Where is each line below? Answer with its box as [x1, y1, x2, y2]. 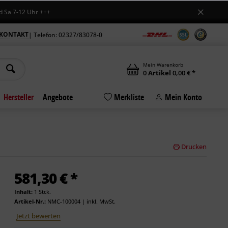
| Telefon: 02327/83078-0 [28, 30, 102, 39]
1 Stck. [34, 188, 51, 195]
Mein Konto [163, 92, 202, 103]
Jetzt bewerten [16, 211, 61, 220]
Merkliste [112, 92, 144, 103]
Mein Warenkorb [143, 61, 183, 68]
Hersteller [4, 92, 34, 103]
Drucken [180, 142, 207, 151]
